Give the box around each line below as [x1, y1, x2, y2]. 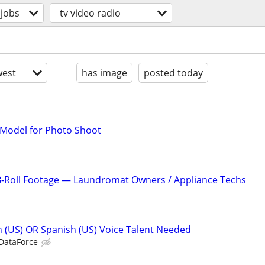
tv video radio [60, 7, 121, 20]
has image [82, 66, 127, 79]
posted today [144, 66, 203, 79]
